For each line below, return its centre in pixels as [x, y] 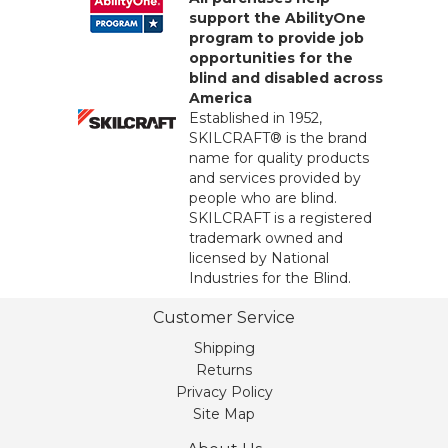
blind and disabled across [286, 78]
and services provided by [275, 178]
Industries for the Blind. [270, 278]
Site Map [224, 414]
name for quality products [279, 158]
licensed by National [259, 258]
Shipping [224, 348]
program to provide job [276, 38]
